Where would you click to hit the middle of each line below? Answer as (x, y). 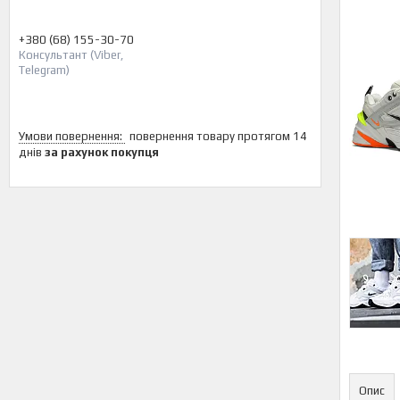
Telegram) (44, 70)
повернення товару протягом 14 (218, 136)
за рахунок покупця (102, 152)
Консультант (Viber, (71, 55)
